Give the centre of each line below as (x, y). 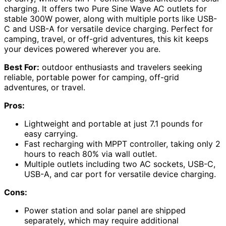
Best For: (22, 67)
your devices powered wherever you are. (82, 49)
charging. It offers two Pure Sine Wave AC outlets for (105, 9)
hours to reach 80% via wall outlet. (91, 154)
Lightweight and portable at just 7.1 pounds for (114, 124)
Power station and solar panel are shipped (105, 211)
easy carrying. (51, 134)
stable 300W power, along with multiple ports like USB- (110, 19)
